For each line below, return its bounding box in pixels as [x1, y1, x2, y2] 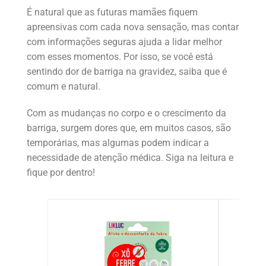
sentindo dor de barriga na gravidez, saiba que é [27, 65, 227, 77]
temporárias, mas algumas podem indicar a [27, 137, 209, 148]
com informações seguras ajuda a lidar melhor [27, 36, 222, 47]
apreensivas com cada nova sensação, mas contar [27, 21, 239, 33]
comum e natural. [27, 80, 100, 92]
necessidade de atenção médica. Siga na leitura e [27, 151, 233, 163]
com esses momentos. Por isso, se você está [27, 50, 213, 62]
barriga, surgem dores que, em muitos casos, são [27, 122, 231, 134]
